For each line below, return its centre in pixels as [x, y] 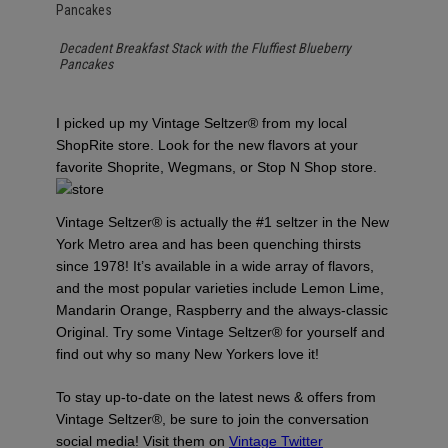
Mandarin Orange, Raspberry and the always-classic [222, 310]
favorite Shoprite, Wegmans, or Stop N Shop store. [216, 167]
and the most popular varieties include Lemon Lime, [220, 288]
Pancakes [86, 64]
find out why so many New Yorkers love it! [187, 354]
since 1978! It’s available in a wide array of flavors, [215, 266]
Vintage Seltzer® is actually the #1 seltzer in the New [222, 222]
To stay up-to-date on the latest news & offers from [216, 396]
